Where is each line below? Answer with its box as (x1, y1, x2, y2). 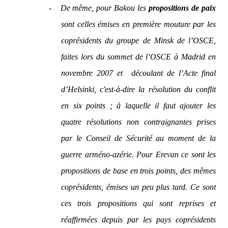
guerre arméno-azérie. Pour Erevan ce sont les (61, 150, 216, 159)
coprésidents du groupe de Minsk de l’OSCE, (61, 36, 216, 45)
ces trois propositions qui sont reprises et (61, 199, 216, 208)
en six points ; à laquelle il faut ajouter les (61, 101, 216, 110)
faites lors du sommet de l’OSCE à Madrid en (61, 52, 216, 61)
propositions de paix (149, 4, 216, 12)
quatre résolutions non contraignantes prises (61, 118, 216, 126)
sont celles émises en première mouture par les (61, 20, 216, 28)
